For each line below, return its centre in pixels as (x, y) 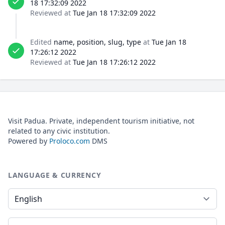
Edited (42, 42)
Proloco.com (70, 141)
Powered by (29, 141)
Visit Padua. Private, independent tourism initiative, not (101, 121)
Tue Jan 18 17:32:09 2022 (114, 13)
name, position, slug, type (97, 42)
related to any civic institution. (59, 131)
